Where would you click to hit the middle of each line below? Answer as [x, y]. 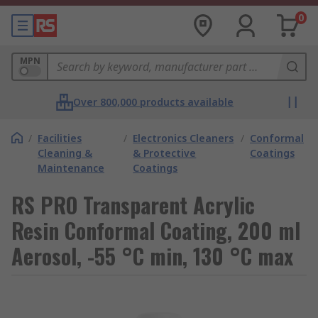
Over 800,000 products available [153, 102]
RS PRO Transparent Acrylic [133, 205]
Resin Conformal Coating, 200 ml [156, 230]
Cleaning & [65, 153]
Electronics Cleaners [183, 138]
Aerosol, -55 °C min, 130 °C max [152, 256]
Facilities [60, 138]
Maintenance [71, 168]
